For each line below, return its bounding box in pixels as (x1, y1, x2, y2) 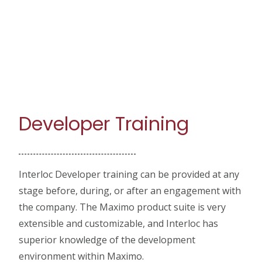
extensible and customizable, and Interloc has (19, 216, 219, 230)
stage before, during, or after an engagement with (19, 184, 242, 197)
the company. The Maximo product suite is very (19, 200, 226, 213)
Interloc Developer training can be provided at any (19, 167, 240, 181)
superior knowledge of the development (19, 233, 196, 246)
